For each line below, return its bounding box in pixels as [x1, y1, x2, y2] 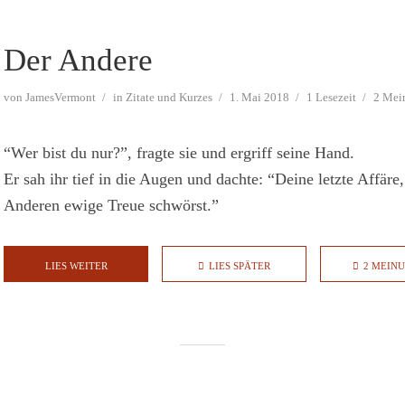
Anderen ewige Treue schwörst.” [4, 196, 219, 215]
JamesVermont [25, 90, 96, 105]
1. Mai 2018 [230, 90, 289, 105]
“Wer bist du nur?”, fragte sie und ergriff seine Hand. [4, 144, 354, 163]
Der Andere [4, 42, 153, 79]
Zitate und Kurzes [126, 90, 212, 105]
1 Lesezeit [306, 90, 356, 105]
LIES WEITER [44, 260, 108, 272]
